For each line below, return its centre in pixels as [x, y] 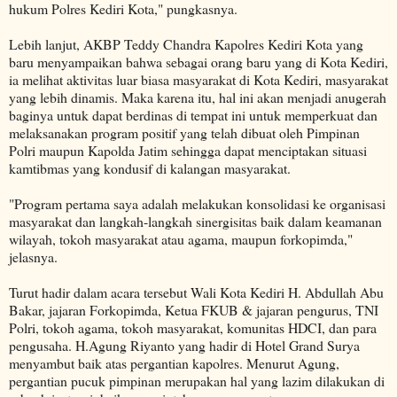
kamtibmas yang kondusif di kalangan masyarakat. [150, 168]
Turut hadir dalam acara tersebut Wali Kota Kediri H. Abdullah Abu [196, 292]
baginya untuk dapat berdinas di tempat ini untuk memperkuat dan [193, 115]
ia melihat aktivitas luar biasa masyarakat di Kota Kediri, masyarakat [198, 80]
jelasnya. [33, 257]
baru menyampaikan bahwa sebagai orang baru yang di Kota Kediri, [198, 62]
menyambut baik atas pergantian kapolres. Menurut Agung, [174, 363]
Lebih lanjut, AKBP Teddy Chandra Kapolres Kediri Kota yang [186, 44]
